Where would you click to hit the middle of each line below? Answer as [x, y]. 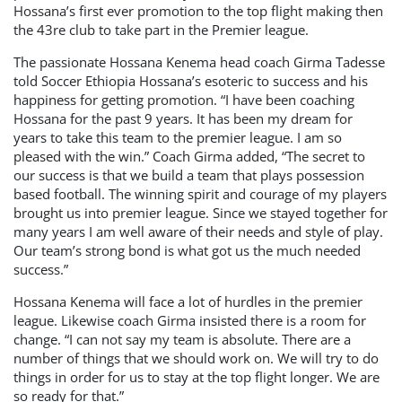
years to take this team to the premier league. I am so [178, 137]
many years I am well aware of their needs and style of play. [198, 232]
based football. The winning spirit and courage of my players [200, 194]
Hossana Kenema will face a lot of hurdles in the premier [188, 301]
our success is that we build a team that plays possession [189, 175]
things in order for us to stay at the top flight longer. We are [197, 377]
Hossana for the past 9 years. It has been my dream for [183, 118]
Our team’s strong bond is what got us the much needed [187, 250]
